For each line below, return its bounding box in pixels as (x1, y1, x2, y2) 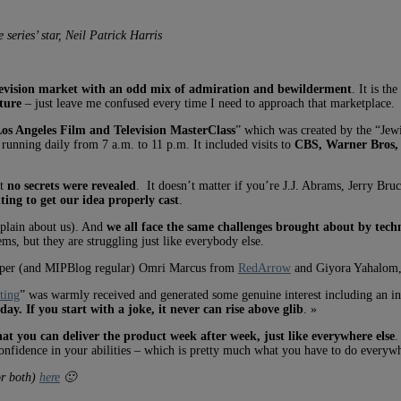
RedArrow (238, 260, 291, 275)
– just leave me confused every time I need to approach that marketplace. (21, 96, 395, 110)
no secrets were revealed (7, 178, 136, 192)
